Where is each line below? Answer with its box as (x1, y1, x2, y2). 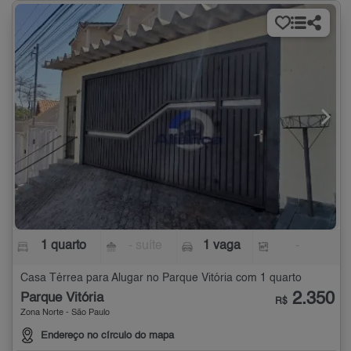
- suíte (128, 240, 163, 253)
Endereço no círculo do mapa (41, 331, 174, 342)
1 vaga (202, 240, 241, 253)
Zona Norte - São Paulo (20, 309, 110, 318)
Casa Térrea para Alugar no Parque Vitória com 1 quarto (20, 273, 302, 284)
